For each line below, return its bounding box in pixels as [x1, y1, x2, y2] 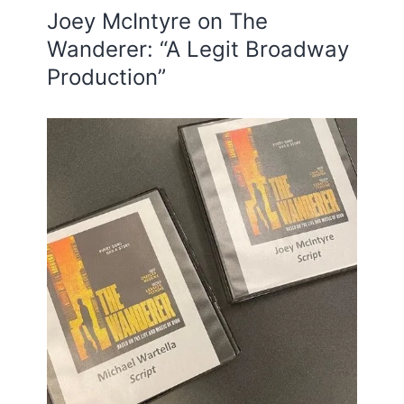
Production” [47, 64, 167, 91]
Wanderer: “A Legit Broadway [47, 36, 350, 63]
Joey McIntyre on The [47, 8, 269, 35]
